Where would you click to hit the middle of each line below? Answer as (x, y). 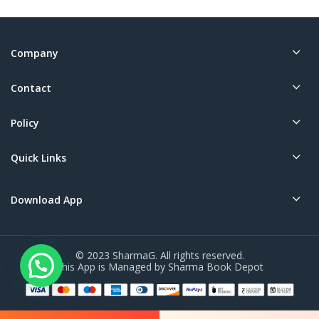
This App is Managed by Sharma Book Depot (159, 266)
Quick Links (38, 157)
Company (35, 53)
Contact (31, 88)
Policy (25, 122)
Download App (47, 199)
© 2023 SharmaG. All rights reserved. (159, 255)
